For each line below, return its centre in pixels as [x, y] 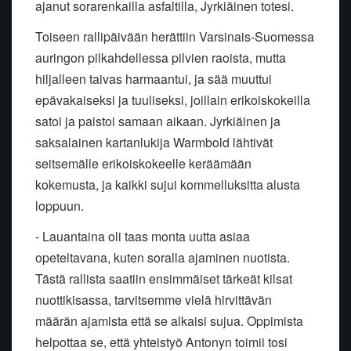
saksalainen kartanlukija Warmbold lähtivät [154, 142]
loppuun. [60, 205]
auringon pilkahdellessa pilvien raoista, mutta [161, 57]
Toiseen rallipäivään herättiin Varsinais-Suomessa [175, 36]
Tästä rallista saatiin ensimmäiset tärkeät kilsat [164, 278]
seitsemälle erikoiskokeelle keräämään [143, 163]
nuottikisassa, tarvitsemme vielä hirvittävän [154, 299]
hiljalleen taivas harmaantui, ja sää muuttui [154, 78]
